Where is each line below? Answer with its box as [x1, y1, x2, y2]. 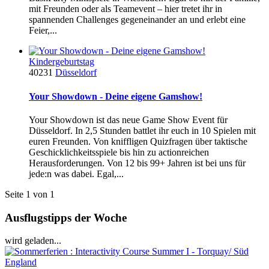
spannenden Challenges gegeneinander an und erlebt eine [29, 14, 246, 25]
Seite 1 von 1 [5, 189, 55, 199]
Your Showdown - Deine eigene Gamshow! [29, 91, 202, 101]
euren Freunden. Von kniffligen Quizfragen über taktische [29, 136, 247, 147]
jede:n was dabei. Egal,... [29, 168, 124, 179]
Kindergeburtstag [29, 56, 94, 67]
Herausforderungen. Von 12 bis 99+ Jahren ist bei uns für [29, 157, 246, 168]
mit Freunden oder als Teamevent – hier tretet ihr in [29, 4, 222, 14]
